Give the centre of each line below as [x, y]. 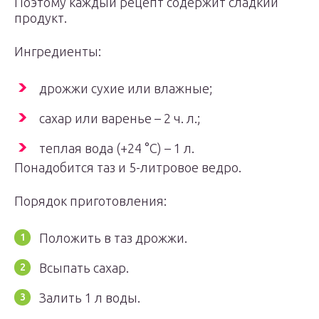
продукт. [41, 18]
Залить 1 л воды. [90, 298]
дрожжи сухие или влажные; [126, 88]
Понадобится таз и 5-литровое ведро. [128, 167]
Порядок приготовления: [90, 201]
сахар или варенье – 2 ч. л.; [120, 118]
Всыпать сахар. [84, 268]
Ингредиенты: [58, 51]
